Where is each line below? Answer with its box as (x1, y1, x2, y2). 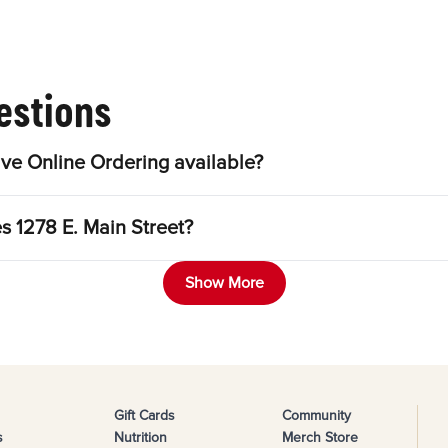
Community (281, 407, 351, 425)
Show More (184, 273, 264, 294)
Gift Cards (113, 407, 175, 425)
